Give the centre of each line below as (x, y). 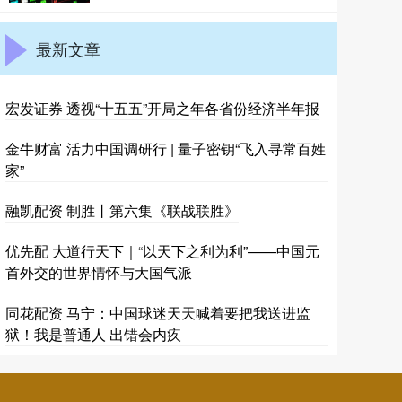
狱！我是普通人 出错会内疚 (93, 334)
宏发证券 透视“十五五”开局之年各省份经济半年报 (162, 108)
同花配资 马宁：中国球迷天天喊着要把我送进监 (158, 313)
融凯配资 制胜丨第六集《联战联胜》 (122, 210)
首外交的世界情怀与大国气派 (99, 272)
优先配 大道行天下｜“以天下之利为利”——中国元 (162, 251)
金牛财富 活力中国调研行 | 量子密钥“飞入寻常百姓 (166, 149)
